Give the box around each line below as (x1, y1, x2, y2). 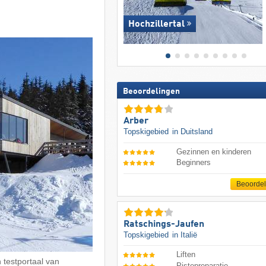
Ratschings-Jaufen (123, 219, 204, 229)
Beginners (176, 158, 211, 167)
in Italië (172, 230, 197, 239)
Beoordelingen (122, 87, 180, 96)
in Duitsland (172, 127, 213, 137)
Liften (176, 250, 196, 259)
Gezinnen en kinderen (176, 147, 252, 156)
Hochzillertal (128, 20, 185, 30)
